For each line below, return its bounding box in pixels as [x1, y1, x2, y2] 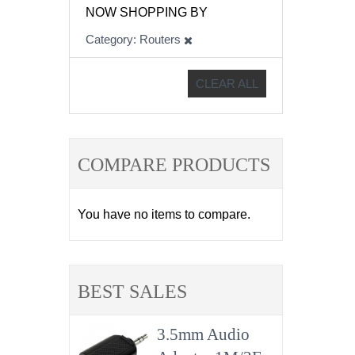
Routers [139, 32, 181, 46]
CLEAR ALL [196, 77, 258, 90]
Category [86, 32, 133, 46]
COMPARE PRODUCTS [78, 155, 270, 175]
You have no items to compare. [78, 208, 250, 221]
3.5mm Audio [157, 325, 250, 344]
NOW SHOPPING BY [86, 6, 208, 19]
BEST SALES [78, 281, 187, 302]
